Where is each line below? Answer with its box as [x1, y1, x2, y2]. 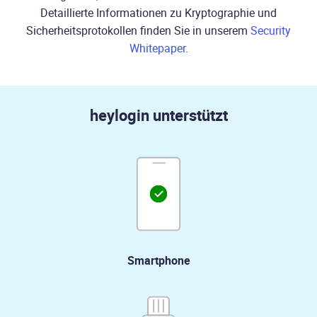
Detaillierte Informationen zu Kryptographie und [40, 4, 277, 21]
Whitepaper [129, 40, 185, 56]
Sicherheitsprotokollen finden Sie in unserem [26, 22, 250, 38]
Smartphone [127, 253, 190, 269]
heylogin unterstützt [89, 105, 228, 126]
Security [250, 22, 291, 38]
